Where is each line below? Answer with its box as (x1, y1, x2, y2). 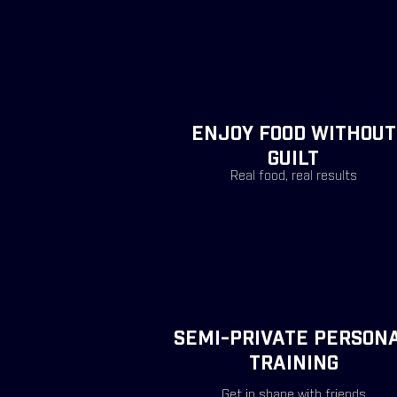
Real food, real (230, 170, 316, 183)
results (315, 170, 357, 183)
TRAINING (248, 354, 339, 374)
